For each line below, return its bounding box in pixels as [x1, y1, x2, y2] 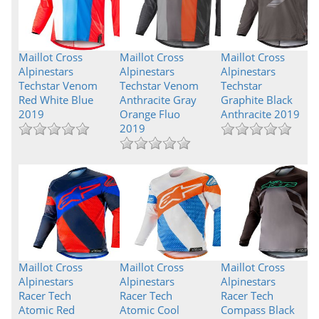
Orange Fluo [119, 107, 180, 121]
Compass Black [220, 303, 295, 317]
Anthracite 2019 [220, 107, 300, 121]
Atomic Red [19, 303, 75, 317]
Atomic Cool [119, 303, 179, 317]
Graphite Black [220, 93, 293, 107]
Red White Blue [19, 93, 93, 107]
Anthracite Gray [119, 93, 197, 107]
